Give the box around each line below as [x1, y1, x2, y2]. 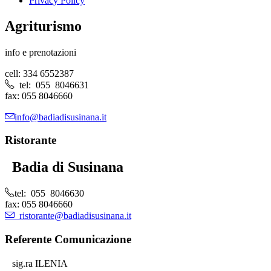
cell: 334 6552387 [5, 68, 74, 79]
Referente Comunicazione [5, 232, 131, 246]
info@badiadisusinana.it [15, 111, 106, 121]
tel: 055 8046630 [15, 188, 84, 198]
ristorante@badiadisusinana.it [15, 210, 131, 220]
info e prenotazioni [5, 47, 76, 57]
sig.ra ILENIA [5, 258, 68, 269]
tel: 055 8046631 [15, 79, 89, 89]
